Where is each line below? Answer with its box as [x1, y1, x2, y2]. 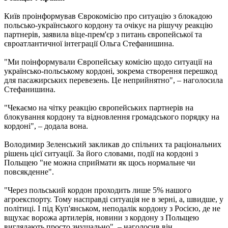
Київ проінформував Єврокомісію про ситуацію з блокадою [4, 11, 212, 20]
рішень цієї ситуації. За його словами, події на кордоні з [4, 149, 198, 158]
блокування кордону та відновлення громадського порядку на [4, 112, 219, 121]
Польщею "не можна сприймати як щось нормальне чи [4, 158, 195, 167]
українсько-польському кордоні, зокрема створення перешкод [4, 66, 217, 75]
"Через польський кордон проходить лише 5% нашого [4, 185, 191, 194]
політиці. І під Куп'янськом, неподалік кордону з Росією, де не [4, 204, 220, 213]
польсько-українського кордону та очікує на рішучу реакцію [4, 20, 213, 30]
